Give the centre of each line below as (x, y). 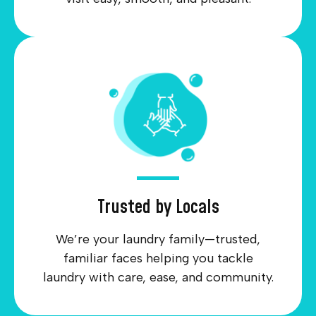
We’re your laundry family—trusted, (158, 239)
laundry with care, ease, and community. (158, 278)
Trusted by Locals (158, 208)
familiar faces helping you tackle (158, 259)
